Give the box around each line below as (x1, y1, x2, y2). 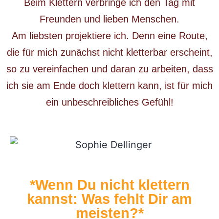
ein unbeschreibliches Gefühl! (45, 97, 174, 108)
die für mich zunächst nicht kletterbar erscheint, (6, 47, 213, 58)
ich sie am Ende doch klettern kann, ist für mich (6, 80, 213, 91)
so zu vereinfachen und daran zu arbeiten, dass (6, 64, 213, 75)
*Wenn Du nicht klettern (29, 176, 190, 193)
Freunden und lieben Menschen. (40, 14, 179, 25)
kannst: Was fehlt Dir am (27, 191, 192, 207)
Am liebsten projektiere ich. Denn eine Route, (11, 30, 208, 42)
